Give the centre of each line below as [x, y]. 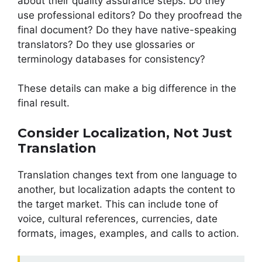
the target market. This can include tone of [118, 204]
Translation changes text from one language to [127, 175]
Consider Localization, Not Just [125, 133]
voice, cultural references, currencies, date [118, 218]
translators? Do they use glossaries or [106, 44]
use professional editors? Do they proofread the [130, 15]
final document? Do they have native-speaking [127, 30]
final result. [44, 103]
